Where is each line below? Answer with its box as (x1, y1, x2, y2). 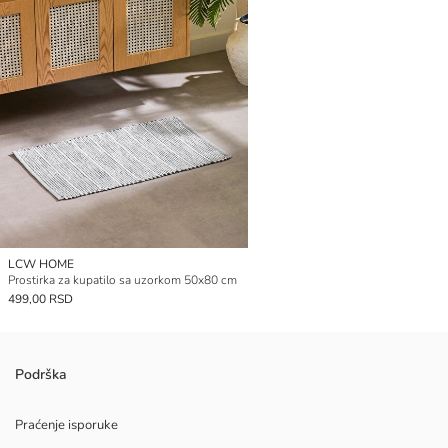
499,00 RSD (8, 291, 73, 308)
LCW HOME (8, 256, 74, 273)
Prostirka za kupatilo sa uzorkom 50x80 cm (8, 272, 237, 289)
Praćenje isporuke (15, 416, 118, 435)
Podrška (15, 365, 67, 385)
